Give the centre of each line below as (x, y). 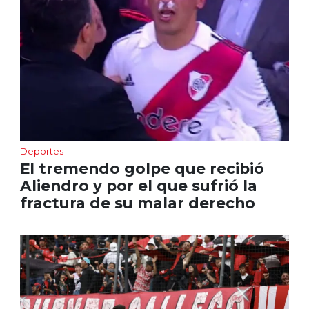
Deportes (41, 151)
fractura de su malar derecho (137, 202)
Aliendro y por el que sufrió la (138, 185)
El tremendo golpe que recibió (142, 168)
